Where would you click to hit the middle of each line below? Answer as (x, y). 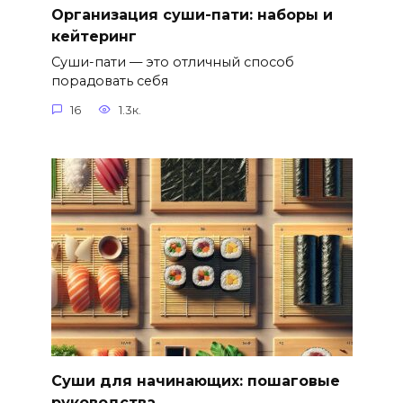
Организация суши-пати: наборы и (192, 14)
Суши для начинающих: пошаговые (195, 381)
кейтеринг (94, 36)
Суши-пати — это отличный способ (172, 63)
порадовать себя (109, 81)
